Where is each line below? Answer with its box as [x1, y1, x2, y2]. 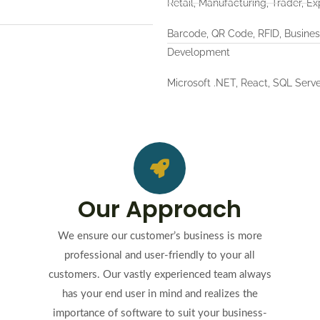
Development [167, 46, 230, 58]
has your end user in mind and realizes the [61, 289, 258, 299]
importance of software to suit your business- [52, 308, 267, 319]
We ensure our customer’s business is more [57, 231, 262, 241]
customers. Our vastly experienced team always [48, 269, 271, 280]
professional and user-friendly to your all [64, 250, 256, 261]
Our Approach [78, 193, 242, 225]
